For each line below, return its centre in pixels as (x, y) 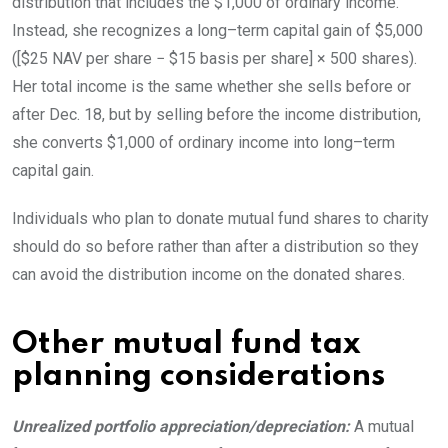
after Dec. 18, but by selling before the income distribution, (216, 114)
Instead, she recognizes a (104, 30)
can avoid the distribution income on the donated (181, 274)
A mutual (384, 426)
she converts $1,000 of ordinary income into (167, 142)
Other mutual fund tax (186, 344)
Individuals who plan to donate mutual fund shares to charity (220, 218)
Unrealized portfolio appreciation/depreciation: (181, 426)
